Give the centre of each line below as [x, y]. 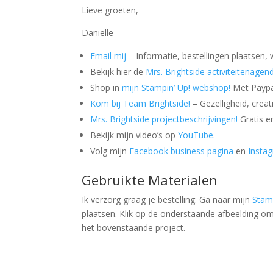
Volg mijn [110, 151]
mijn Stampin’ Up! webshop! [176, 88]
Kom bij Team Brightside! [140, 104]
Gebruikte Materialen [150, 180]
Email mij [108, 56]
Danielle [98, 33]
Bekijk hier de [118, 72]
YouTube [196, 135]
